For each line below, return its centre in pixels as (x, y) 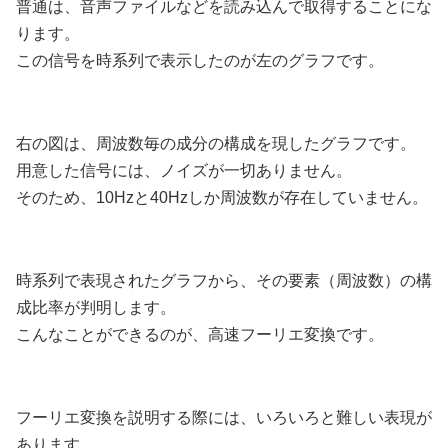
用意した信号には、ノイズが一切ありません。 (184, 170)
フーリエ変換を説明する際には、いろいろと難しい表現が (224, 417)
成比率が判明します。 (96, 307)
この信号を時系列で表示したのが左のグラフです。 (200, 60)
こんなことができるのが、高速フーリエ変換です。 (200, 334)
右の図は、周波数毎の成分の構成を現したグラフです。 (216, 143)
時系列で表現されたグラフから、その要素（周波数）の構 (224, 280)
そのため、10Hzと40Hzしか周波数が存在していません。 (222, 197)
